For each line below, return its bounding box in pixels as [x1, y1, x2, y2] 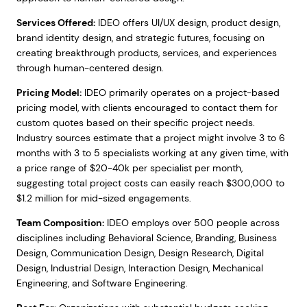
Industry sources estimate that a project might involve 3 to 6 [16, 132, 285, 144]
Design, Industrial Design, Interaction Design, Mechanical [16, 262, 263, 274]
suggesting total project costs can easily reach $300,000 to [16, 177, 284, 189]
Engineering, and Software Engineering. [16, 277, 188, 289]
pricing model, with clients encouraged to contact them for [16, 101, 278, 114]
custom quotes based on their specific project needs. [16, 116, 255, 129]
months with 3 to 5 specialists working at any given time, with [16, 147, 288, 159]
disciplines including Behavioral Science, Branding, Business [16, 232, 277, 244]
